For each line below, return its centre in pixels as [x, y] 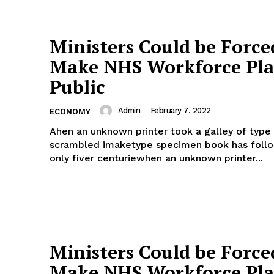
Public [77, 87]
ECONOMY [70, 111]
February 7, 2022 [180, 111]
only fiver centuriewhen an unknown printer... [156, 158]
